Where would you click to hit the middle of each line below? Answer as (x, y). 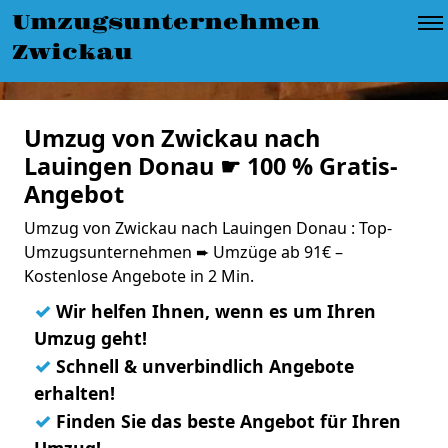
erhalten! (74, 393)
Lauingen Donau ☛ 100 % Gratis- (211, 166)
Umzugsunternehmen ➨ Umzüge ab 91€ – (183, 252)
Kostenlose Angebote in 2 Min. (139, 276)
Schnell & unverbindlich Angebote (202, 366)
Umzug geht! (90, 338)
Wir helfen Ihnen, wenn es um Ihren (213, 311)
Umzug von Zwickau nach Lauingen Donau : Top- (208, 228)
